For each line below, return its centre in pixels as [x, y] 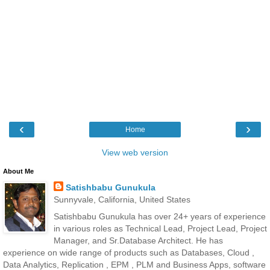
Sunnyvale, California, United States [122, 200]
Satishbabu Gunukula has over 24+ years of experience [159, 216]
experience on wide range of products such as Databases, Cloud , [129, 252]
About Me [18, 171]
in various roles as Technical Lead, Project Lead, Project [160, 228]
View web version [135, 153]
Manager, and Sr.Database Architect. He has [138, 240]
